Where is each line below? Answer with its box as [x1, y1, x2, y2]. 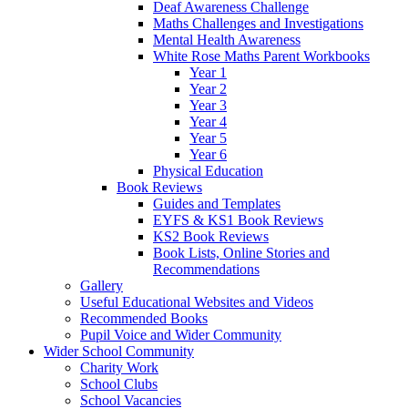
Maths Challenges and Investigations [153, 15, 363, 32]
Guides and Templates [153, 196, 280, 212]
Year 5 [189, 130, 227, 147]
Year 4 [189, 114, 227, 130]
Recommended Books [80, 311, 208, 327]
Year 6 [189, 147, 227, 163]
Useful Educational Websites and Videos [80, 294, 313, 311]
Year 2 [189, 81, 227, 97]
